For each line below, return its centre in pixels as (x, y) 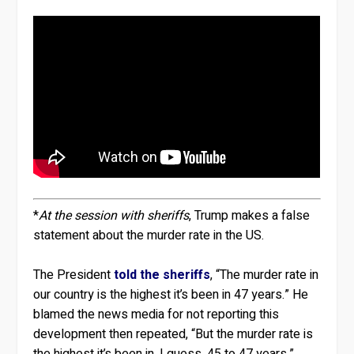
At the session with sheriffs (114, 215)
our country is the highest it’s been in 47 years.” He (171, 295)
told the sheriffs (162, 275)
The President (74, 275)
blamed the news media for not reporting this (156, 315)
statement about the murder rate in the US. (149, 235)
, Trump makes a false (250, 215)
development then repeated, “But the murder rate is (173, 335)
